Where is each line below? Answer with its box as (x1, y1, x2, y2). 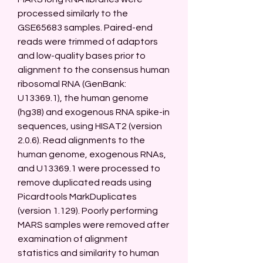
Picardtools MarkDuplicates (18, 192, 137, 201)
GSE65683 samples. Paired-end (18, 23, 153, 32)
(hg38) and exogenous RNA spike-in (18, 107, 170, 117)
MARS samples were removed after (18, 220, 169, 230)
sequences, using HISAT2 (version (18, 122, 162, 131)
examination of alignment (18, 234, 128, 244)
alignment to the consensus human (18, 65, 170, 75)
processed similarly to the (18, 9, 128, 18)
